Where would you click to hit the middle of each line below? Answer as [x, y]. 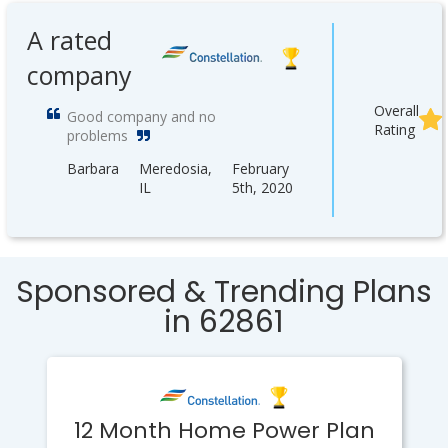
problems [97, 135]
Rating [394, 129]
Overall [396, 110]
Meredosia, [175, 168]
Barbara [92, 168]
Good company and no [141, 116]
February [260, 168]
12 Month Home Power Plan [224, 430]
